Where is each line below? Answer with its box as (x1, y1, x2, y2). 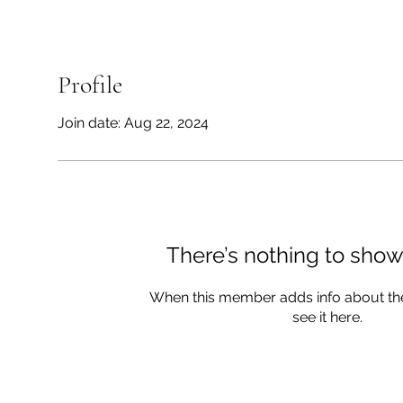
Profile (58, 68, 122, 100)
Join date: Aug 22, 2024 (58, 113, 209, 131)
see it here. (292, 308, 363, 326)
